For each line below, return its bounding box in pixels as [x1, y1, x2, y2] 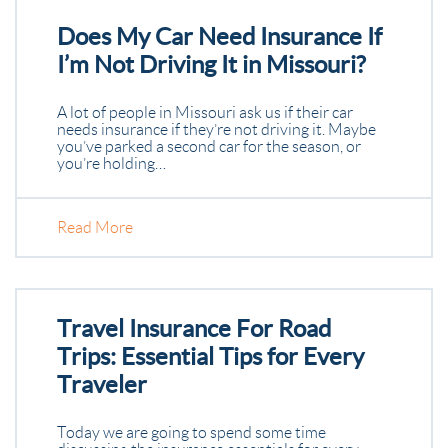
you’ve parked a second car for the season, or [57, 138, 361, 155]
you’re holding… [57, 155, 166, 172]
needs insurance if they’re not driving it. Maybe [57, 121, 376, 138]
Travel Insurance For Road [57, 315, 331, 342]
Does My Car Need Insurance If [57, 23, 382, 50]
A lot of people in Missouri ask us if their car [57, 104, 353, 121]
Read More [57, 219, 133, 236]
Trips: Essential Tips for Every [57, 343, 364, 370]
